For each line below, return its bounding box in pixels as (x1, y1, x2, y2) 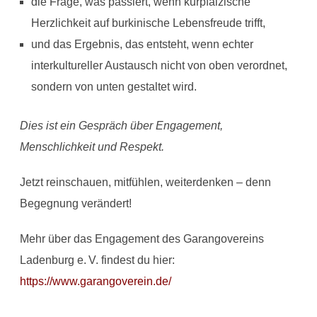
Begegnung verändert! (19, 197, 132, 209)
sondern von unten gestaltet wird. (30, 80, 197, 93)
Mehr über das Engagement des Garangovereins (19, 232, 264, 245)
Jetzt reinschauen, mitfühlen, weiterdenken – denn (19, 175, 271, 188)
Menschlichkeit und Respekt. (19, 140, 164, 153)
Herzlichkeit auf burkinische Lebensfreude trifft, (30, 16, 265, 29)
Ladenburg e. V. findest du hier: (19, 253, 175, 266)
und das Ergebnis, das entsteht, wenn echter (30, 38, 253, 50)
